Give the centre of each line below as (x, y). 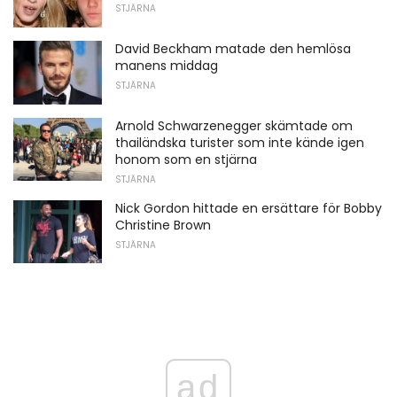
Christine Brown (163, 225)
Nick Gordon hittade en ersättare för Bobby (249, 208)
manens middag (167, 65)
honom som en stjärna (186, 159)
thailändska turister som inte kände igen (240, 142)
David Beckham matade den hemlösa (233, 48)
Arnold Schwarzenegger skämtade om (234, 125)
